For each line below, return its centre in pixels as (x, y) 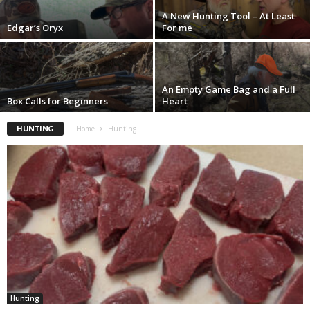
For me (177, 28)
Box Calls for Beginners (57, 101)
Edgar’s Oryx (35, 28)
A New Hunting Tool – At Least (228, 16)
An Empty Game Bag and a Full (229, 90)
